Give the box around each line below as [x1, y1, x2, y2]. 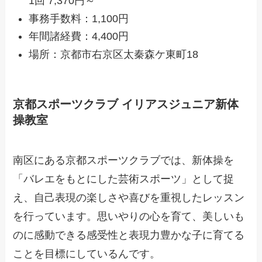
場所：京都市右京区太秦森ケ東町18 [29, 48, 199, 60]
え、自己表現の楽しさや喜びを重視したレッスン [13, 192, 245, 204]
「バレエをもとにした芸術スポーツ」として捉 [13, 173, 235, 185]
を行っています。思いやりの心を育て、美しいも [13, 211, 245, 223]
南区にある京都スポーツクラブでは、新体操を [13, 154, 235, 167]
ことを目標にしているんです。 [13, 248, 161, 260]
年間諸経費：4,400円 [29, 30, 129, 43]
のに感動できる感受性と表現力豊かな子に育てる [13, 229, 245, 242]
